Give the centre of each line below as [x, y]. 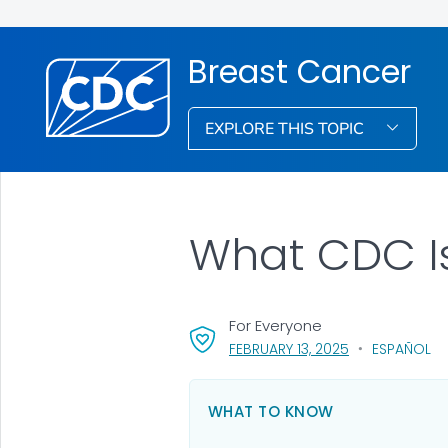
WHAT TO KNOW [270, 411]
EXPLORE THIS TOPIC [287, 128]
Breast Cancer [300, 71]
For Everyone [275, 325]
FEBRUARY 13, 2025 [288, 348]
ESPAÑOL [401, 348]
